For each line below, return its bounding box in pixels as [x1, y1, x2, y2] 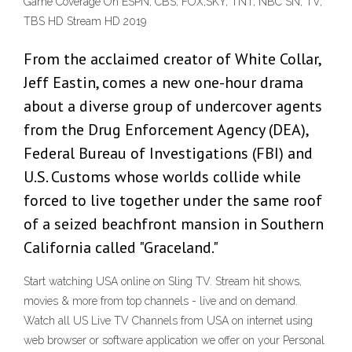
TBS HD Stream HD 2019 [24, 15, 146, 28]
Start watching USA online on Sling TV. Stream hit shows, [24, 275, 302, 288]
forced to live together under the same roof [24, 190, 322, 211]
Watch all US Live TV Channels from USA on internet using [24, 314, 313, 328]
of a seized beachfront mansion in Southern [24, 214, 324, 235]
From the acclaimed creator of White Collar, [24, 49, 321, 70]
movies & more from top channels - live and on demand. [24, 295, 298, 308]
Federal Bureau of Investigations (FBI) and [24, 143, 313, 164]
